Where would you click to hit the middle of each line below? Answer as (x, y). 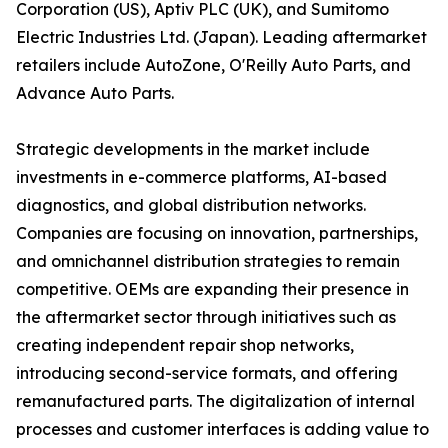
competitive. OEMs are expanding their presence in (212, 289)
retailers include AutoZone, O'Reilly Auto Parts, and (213, 65)
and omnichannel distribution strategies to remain (208, 261)
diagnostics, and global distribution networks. (191, 205)
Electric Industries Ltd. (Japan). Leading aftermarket (221, 37)
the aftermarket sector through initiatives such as (206, 317)
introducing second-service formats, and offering (207, 373)
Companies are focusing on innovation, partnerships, (217, 233)
